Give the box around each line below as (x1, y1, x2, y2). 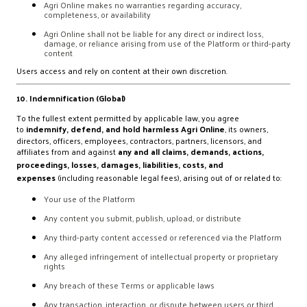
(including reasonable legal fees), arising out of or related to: (56, 170, 282, 185)
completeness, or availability (44, 7, 151, 22)
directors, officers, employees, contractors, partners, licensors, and (16, 133, 262, 148)
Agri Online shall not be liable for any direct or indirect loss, (44, 26, 263, 41)
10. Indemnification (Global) (16, 90, 125, 106)
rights (44, 258, 65, 273)
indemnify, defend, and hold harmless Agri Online (26, 121, 225, 136)
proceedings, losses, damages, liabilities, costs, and (16, 157, 223, 172)
